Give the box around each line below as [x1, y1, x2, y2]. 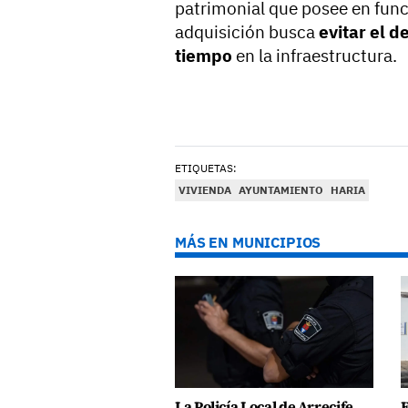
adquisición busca [175, 21, 315, 44]
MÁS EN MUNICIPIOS [175, 233, 321, 252]
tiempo [175, 45, 232, 67]
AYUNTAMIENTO [239, 183, 323, 198]
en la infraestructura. [232, 45, 397, 67]
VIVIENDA [178, 183, 231, 198]
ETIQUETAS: [175, 161, 237, 176]
